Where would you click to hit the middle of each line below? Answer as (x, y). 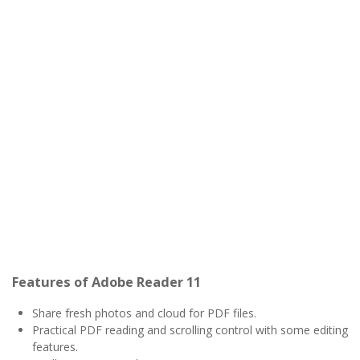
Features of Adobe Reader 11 (106, 282)
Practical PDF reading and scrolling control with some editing (190, 330)
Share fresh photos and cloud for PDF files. (144, 313)
